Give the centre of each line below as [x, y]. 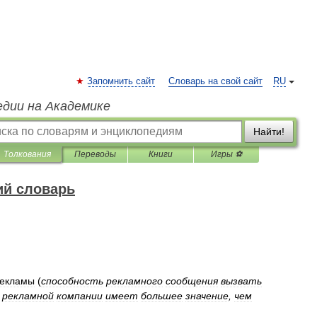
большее [162, 296]
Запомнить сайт [121, 81]
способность [72, 281]
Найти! [269, 132]
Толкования [27, 154]
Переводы [95, 154]
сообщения [192, 281]
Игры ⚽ [226, 154]
